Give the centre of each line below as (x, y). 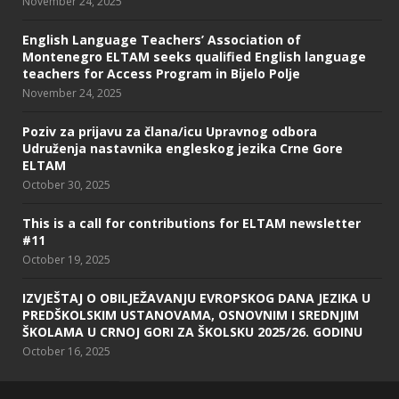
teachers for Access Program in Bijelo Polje (161, 73)
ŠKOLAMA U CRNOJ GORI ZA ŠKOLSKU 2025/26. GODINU (192, 331)
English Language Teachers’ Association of (162, 39)
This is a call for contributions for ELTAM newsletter (191, 223)
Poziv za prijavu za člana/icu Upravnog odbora (170, 131)
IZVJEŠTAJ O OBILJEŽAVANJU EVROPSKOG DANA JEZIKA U (196, 297)
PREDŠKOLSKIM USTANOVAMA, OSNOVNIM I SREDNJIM (191, 314)
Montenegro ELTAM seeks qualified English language (194, 56)
